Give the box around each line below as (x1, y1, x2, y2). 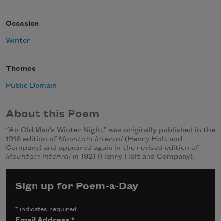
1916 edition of (6, 135, 58, 144)
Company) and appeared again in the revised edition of (6, 144, 198, 152)
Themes (6, 64, 36, 73)
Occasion (6, 20, 39, 28)
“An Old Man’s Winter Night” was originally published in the (6, 126, 215, 135)
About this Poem (6, 108, 99, 120)
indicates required (18, 205, 77, 213)
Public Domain (6, 81, 57, 90)
